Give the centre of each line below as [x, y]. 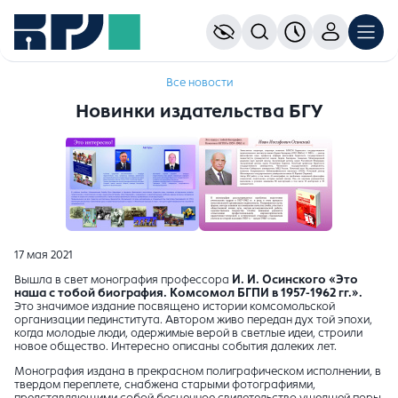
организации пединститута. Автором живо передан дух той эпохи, [193, 320]
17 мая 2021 [44, 255]
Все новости [199, 83]
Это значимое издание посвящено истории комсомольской [175, 307]
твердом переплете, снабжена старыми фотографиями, [165, 385]
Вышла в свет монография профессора [122, 280]
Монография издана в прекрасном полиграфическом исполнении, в [198, 372]
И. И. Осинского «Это [294, 280]
